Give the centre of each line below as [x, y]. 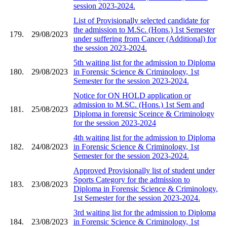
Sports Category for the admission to [131, 179]
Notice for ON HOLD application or [132, 95]
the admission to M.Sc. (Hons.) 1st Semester [144, 29]
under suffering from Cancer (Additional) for [145, 39]
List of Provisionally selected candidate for [141, 20]
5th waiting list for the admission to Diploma [144, 62]
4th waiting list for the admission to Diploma [144, 137]
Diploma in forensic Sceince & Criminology [144, 113]
